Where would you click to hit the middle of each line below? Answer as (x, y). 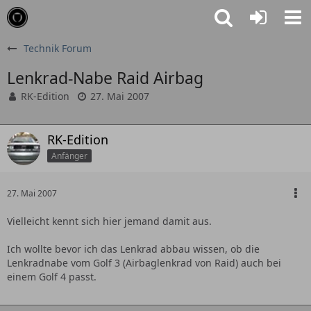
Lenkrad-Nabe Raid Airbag (105, 78)
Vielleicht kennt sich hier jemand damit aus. (109, 221)
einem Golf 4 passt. (52, 277)
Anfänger (69, 155)
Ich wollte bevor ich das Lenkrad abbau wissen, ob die (133, 249)
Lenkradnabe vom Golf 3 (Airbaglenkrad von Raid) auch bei (144, 263)
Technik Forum (58, 48)
